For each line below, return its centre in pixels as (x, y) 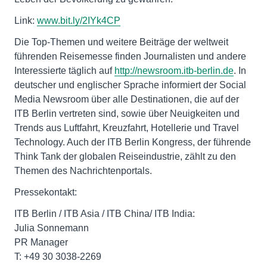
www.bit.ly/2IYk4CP (79, 20)
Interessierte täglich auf (64, 70)
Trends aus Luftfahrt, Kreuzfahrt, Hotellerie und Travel (127, 128)
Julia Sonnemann (52, 228)
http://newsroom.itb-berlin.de (174, 70)
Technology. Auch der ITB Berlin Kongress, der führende (133, 142)
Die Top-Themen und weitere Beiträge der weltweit (121, 42)
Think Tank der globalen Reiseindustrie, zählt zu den (125, 156)
